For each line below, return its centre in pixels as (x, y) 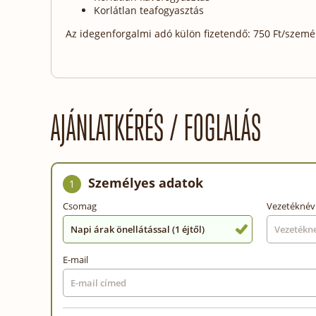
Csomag (80, 206)
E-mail (75, 259)
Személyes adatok (146, 182)
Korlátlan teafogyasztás (149, 10)
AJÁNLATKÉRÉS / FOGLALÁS (156, 128)
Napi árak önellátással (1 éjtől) (138, 229)
